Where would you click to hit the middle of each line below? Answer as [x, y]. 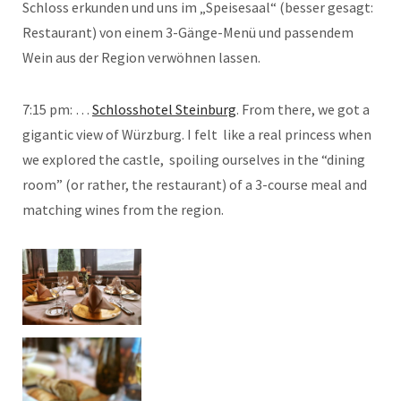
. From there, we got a [303, 109]
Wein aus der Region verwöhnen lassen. [141, 57]
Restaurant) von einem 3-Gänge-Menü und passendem [188, 32]
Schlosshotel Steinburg [164, 109]
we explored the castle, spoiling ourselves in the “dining [194, 159]
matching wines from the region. [123, 209]
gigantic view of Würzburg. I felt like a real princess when [197, 134]
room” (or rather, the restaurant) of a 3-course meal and [195, 184]
